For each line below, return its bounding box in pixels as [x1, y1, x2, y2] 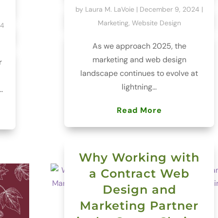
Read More [116, 105, 162, 116]
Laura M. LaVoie [85, 5, 135, 14]
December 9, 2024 [140, 5, 200, 14]
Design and [102, 182, 176, 197]
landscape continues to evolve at [80, 68, 199, 79]
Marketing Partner [80, 199, 199, 213]
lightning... [122, 82, 157, 92]
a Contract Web [89, 166, 190, 181]
